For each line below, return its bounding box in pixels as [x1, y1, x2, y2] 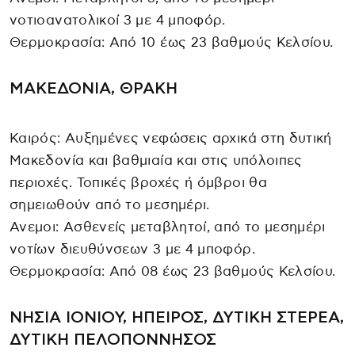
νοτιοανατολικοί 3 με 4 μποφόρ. [10, 13, 226, 28]
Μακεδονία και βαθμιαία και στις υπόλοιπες [10, 154, 303, 168]
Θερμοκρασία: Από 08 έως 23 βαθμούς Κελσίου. [10, 265, 336, 279]
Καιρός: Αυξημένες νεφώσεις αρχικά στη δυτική [10, 132, 332, 146]
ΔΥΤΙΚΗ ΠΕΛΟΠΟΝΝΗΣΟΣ [10, 332, 216, 349]
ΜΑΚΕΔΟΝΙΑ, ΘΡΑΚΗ [10, 81, 177, 97]
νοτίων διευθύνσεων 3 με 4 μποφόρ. [10, 242, 255, 257]
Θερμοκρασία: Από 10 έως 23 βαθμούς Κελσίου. [10, 36, 334, 50]
